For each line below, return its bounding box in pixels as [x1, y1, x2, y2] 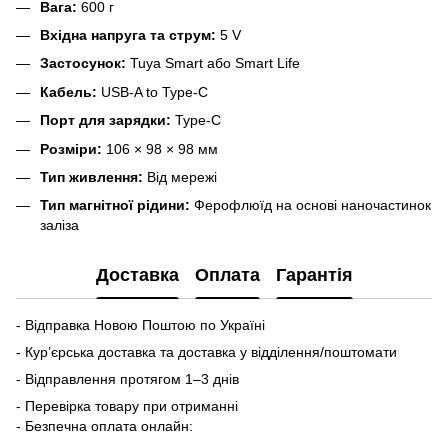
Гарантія [275, 264, 353, 285]
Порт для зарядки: [40, 112, 171, 129]
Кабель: [40, 83, 97, 100]
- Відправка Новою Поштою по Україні [16, 317, 265, 334]
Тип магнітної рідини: [40, 197, 190, 214]
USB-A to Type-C [97, 83, 208, 100]
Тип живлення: [40, 168, 143, 185]
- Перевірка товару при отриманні [16, 398, 238, 415]
